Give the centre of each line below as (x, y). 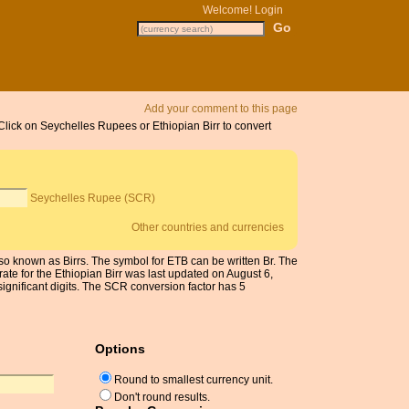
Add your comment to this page (221, 109)
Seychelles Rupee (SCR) (93, 199)
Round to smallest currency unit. (194, 380)
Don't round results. (162, 398)
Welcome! (229, 10)
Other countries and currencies (208, 228)
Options (120, 348)
